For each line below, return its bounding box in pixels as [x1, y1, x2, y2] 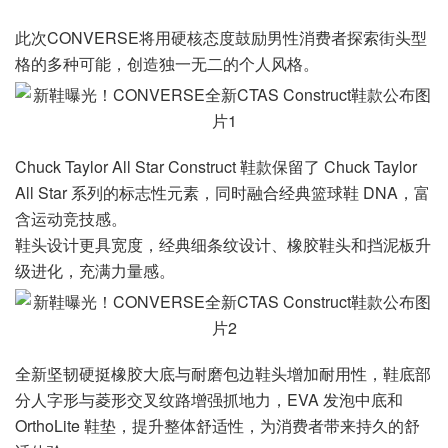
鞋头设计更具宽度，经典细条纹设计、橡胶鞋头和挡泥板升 [15, 233, 431, 257]
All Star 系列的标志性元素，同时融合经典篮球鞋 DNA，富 [15, 181, 430, 205]
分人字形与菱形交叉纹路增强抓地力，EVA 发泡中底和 [15, 388, 403, 412]
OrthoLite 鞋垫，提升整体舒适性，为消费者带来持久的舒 [15, 414, 420, 438]
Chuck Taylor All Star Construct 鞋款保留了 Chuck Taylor [15, 155, 417, 179]
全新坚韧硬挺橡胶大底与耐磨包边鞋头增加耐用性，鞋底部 [15, 362, 431, 386]
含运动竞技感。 [15, 207, 127, 231]
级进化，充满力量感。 [15, 259, 175, 283]
